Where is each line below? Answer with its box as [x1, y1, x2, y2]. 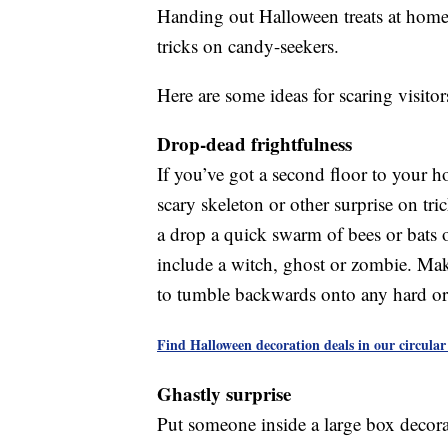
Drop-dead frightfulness [157, 130, 352, 158]
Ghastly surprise [157, 380, 291, 408]
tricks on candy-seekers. [157, 33, 339, 59]
